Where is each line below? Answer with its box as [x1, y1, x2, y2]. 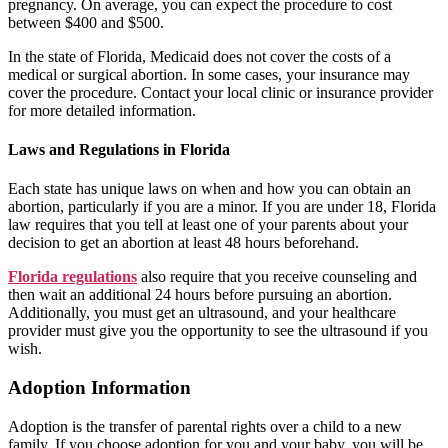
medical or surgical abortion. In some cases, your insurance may [8, 65, 410, 83]
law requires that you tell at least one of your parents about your [8, 216, 408, 234]
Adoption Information [8, 377, 191, 398]
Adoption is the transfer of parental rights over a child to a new [8, 417, 402, 435]
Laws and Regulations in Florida [8, 141, 230, 159]
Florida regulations [8, 268, 137, 286]
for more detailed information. [8, 101, 196, 119]
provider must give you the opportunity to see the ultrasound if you [8, 322, 428, 340]
